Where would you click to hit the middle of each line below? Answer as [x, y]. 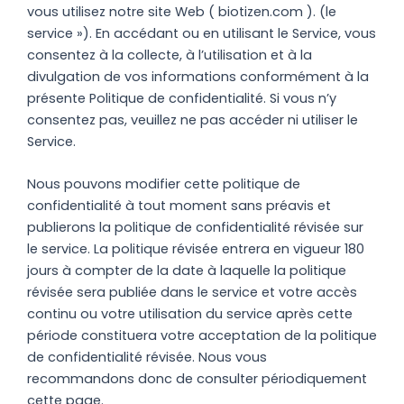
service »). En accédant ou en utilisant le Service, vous [202, 33]
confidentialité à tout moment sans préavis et [179, 205]
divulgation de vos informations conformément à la [198, 76]
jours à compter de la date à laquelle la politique [187, 270]
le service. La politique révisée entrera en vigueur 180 [196, 248]
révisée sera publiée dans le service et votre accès [192, 292]
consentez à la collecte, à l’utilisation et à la [170, 55]
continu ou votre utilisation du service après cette [190, 313]
